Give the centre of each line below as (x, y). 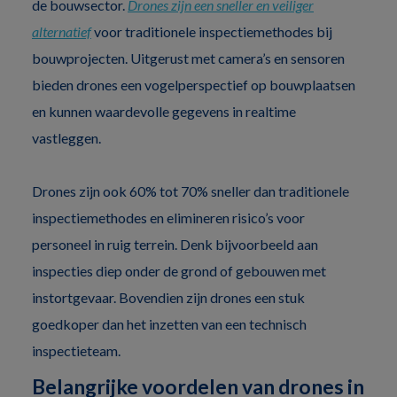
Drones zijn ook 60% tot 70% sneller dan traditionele (191, 191)
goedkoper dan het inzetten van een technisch (169, 323)
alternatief (62, 31)
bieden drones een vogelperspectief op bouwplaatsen (194, 84)
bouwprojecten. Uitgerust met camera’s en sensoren (188, 58)
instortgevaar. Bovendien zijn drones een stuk (168, 297)
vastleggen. (66, 137)
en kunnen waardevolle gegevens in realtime (164, 111)
